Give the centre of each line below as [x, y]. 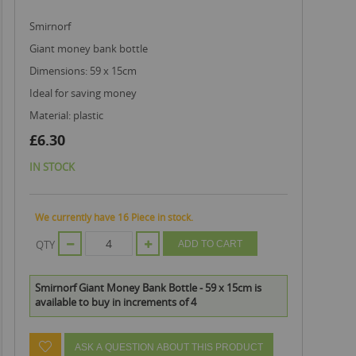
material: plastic [71, 115]
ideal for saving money [85, 93]
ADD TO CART [210, 244]
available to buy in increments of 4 [116, 302]
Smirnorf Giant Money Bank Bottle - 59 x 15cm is [148, 287]
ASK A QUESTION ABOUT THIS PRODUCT [169, 347]
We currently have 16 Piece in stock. [114, 217]
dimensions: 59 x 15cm [87, 71]
